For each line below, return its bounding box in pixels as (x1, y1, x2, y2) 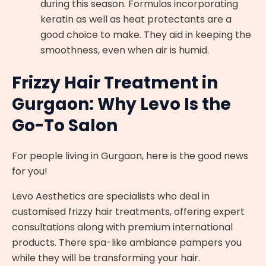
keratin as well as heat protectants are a (40, 12, 232, 27)
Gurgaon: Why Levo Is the (12, 93, 231, 116)
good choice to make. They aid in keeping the (40, 28, 251, 42)
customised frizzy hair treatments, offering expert (12, 205, 245, 219)
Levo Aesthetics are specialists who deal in (12, 189, 210, 204)
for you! (12, 164, 50, 179)
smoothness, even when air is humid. (40, 43, 209, 58)
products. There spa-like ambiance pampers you (12, 236, 242, 250)
